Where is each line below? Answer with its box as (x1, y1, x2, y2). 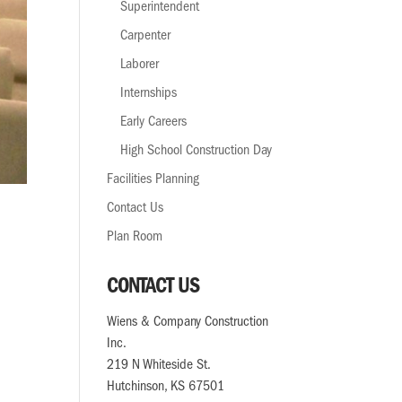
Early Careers (120, 116, 188, 130)
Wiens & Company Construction (107, 316, 269, 330)
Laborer (120, 58, 160, 73)
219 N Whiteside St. (107, 359, 212, 373)
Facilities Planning (107, 173, 200, 188)
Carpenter (120, 30, 171, 44)
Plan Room (107, 231, 163, 245)
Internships (120, 87, 178, 101)
